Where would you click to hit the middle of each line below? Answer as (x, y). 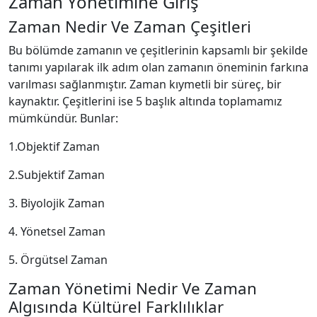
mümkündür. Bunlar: (63, 118)
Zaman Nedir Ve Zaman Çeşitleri (130, 27)
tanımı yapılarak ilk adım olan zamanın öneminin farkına (158, 67)
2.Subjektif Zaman (57, 175)
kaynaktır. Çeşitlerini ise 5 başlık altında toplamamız (145, 101)
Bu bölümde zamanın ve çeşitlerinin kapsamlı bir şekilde (158, 50)
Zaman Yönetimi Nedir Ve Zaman (133, 288)
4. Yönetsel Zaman (57, 231)
